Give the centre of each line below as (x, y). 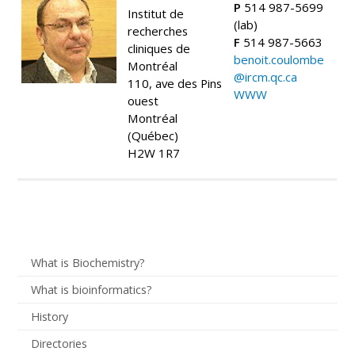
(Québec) (153, 135)
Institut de (156, 13)
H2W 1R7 (154, 153)
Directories (59, 344)
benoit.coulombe (279, 59)
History (49, 317)
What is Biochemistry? (88, 262)
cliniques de (159, 48)
